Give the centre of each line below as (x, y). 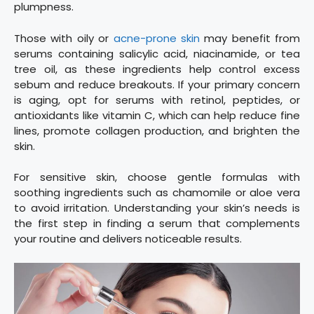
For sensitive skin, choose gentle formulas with (157, 177)
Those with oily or (62, 38)
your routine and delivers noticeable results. (128, 239)
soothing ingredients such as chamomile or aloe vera (157, 193)
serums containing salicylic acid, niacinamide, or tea (157, 53)
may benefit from (250, 38)
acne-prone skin (154, 38)
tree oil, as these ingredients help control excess (157, 69)
